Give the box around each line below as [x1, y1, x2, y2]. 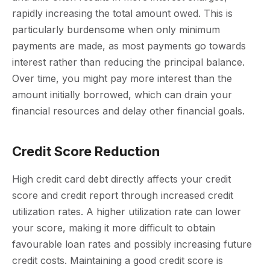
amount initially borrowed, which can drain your [12, 89, 232, 101]
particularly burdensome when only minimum [12, 24, 220, 36]
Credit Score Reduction [12, 143, 160, 160]
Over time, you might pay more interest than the [12, 72, 232, 85]
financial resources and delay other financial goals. [12, 105, 245, 118]
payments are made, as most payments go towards [12, 40, 246, 52]
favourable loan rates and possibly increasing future [12, 238, 252, 251]
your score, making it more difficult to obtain [12, 222, 215, 234]
